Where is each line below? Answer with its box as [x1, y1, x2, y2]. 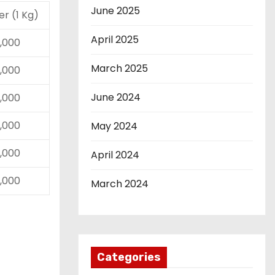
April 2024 [91, 148, 139, 162]
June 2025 [91, 4, 140, 18]
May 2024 [91, 119, 137, 133]
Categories [97, 250, 161, 264]
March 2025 [91, 61, 148, 76]
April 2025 [91, 33, 139, 47]
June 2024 [91, 90, 141, 104]
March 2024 [91, 177, 149, 191]
